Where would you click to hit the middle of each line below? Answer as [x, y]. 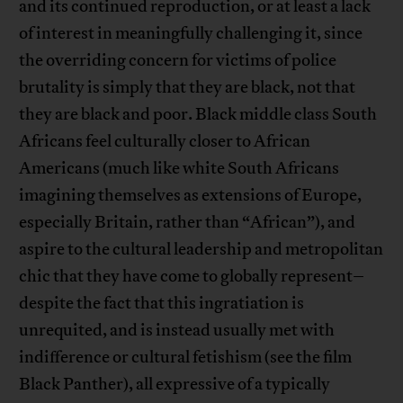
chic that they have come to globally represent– [192, 277]
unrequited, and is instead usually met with [177, 331]
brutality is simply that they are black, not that [188, 88]
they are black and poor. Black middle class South [198, 115]
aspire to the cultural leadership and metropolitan [201, 250]
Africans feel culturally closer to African [165, 142]
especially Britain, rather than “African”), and [188, 223]
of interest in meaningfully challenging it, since [191, 34]
